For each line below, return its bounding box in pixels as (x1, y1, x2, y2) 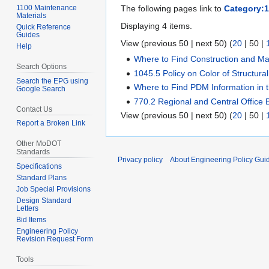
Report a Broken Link (16, 119, 86, 128)
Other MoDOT (16, 139, 62, 148)
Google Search (16, 84, 66, 93)
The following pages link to (121, 4, 224, 14)
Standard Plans (16, 174, 67, 183)
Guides (16, 30, 40, 39)
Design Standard (16, 196, 72, 205)
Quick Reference (16, 22, 71, 31)
